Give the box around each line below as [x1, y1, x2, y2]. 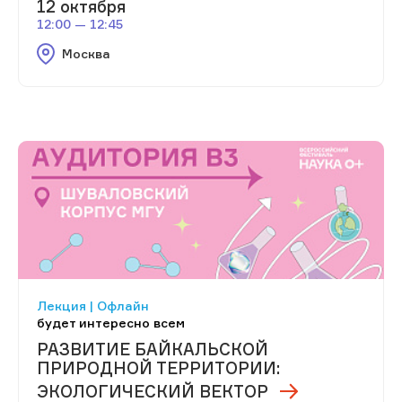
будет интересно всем [37, 315, 185, 331]
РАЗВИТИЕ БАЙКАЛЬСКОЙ [37, 339, 268, 360]
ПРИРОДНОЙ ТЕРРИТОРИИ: [37, 358, 280, 379]
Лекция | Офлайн [37, 298, 149, 314]
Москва [61, 46, 110, 62]
